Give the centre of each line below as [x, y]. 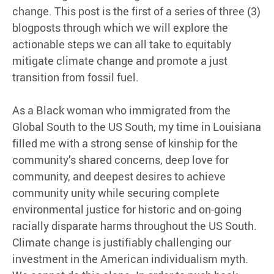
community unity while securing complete [116, 193]
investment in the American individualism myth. [130, 259]
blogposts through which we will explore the [120, 28]
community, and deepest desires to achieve [119, 176]
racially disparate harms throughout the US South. [135, 226]
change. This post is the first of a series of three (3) [136, 11]
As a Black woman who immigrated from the [121, 110]
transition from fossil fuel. [76, 77]
